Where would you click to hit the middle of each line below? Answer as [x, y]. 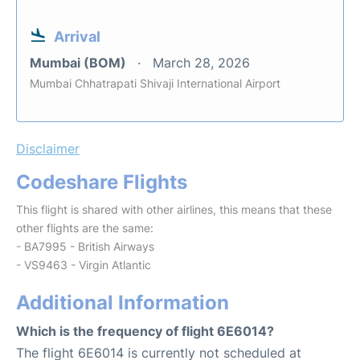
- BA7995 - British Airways [85, 246]
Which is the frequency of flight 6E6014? [145, 331]
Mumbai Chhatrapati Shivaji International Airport [155, 83]
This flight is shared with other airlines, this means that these [174, 209]
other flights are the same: [85, 228]
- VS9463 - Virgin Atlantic [84, 265]
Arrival [77, 37]
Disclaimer [48, 149]
